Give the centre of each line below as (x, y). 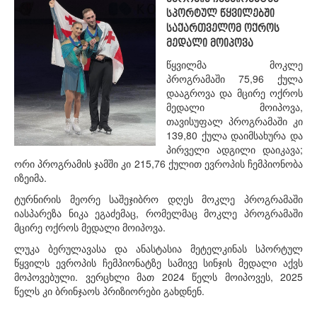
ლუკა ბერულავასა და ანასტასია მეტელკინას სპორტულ (158, 248)
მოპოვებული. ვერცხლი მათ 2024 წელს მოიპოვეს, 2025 (158, 277)
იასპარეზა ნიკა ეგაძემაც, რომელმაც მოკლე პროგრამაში (158, 213)
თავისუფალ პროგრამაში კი (235, 121)
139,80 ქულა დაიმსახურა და (235, 135)
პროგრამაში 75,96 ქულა (235, 79)
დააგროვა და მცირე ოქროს (235, 93)
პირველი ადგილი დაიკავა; (235, 149)
